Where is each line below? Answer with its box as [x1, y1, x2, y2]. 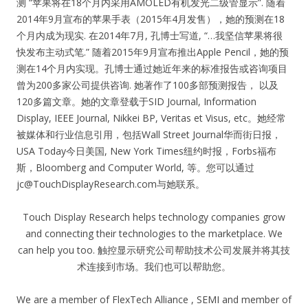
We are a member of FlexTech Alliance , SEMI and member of [16, 293, 291, 307]
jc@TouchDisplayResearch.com [16, 177, 157, 191]
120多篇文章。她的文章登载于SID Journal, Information [16, 95, 256, 109]
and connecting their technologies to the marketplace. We [25, 227, 283, 241]
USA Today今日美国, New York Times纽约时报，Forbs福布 [16, 144, 276, 158]
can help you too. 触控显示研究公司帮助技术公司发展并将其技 [18, 243, 290, 257]
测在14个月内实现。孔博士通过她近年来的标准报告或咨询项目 [16, 62, 287, 76]
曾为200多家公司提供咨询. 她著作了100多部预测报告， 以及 [16, 78, 278, 92]
